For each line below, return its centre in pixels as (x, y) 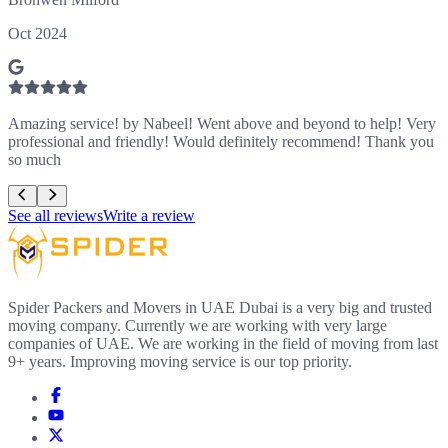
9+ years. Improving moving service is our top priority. (180, 362)
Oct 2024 (37, 33)
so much (34, 159)
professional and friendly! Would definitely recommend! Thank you (221, 141)
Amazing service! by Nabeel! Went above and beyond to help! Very (222, 123)
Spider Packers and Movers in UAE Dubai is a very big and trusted (220, 308)
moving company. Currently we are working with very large (197, 326)
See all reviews (55, 216)
